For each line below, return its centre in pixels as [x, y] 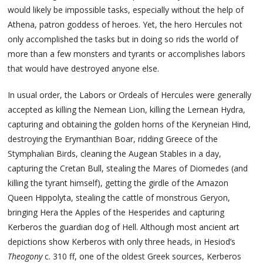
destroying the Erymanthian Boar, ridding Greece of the [113, 139]
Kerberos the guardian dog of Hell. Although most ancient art [124, 227]
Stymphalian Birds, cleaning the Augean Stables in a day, [115, 154]
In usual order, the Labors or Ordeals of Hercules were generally [130, 95]
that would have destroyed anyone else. [84, 69]
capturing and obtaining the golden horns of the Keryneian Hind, [129, 124]
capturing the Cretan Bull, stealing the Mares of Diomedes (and [128, 168]
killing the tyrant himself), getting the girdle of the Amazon [118, 183]
